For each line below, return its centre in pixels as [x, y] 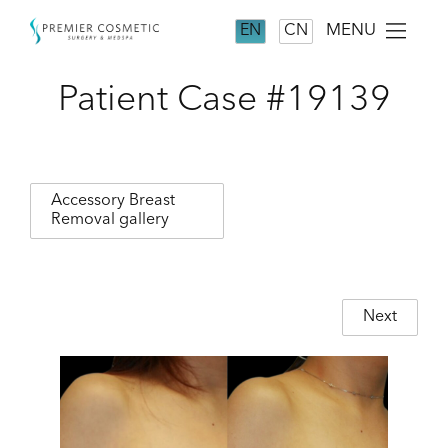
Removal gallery [110, 220]
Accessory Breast [113, 201]
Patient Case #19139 [224, 101]
